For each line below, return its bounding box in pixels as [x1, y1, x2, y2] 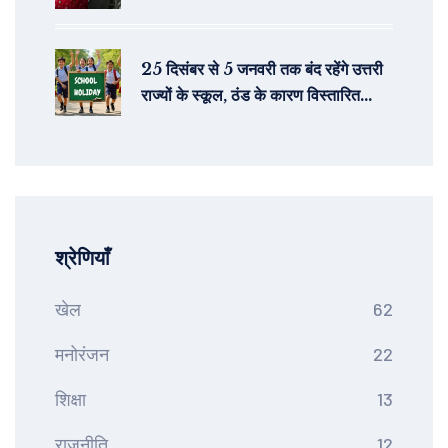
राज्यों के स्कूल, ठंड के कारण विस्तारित [141, 85, 360, 106]
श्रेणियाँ [55, 246, 110, 271]
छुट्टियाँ [141, 111, 186, 132]
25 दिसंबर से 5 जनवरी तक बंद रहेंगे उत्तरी [141, 59, 383, 80]
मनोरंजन [55, 343, 109, 366]
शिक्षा [55, 388, 86, 411]
